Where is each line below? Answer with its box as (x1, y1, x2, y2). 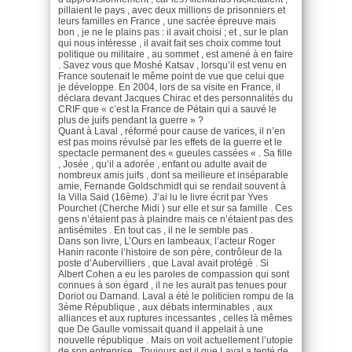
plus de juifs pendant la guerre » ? (58, 114, 203, 126)
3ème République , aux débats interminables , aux (58, 301, 273, 313)
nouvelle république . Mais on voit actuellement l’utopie (58, 334, 293, 346)
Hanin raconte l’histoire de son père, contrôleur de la (58, 246, 282, 258)
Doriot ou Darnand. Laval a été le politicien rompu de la (58, 290, 294, 302)
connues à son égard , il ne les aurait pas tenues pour (58, 279, 287, 291)
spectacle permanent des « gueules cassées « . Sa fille (58, 147, 292, 159)
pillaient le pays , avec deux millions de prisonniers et (58, 4, 285, 16)
